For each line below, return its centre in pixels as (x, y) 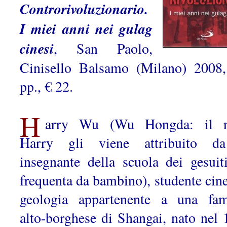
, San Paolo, (103, 48)
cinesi (37, 48)
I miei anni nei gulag (86, 29)
